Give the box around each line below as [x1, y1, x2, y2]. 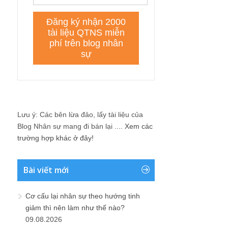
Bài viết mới [23, 164, 69, 176]
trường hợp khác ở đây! [17, 133, 94, 142]
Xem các [125, 122, 153, 130]
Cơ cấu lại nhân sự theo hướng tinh [25, 191, 140, 200]
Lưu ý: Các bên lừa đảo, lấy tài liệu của [17, 110, 143, 119]
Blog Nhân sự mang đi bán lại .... [17, 122, 125, 130]
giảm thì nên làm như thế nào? [25, 203, 125, 212]
